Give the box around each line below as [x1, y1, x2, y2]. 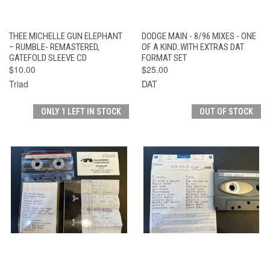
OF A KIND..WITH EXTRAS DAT [141, 41, 244, 52]
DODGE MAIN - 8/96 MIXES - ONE [141, 30, 256, 42]
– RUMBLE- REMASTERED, [9, 41, 99, 52]
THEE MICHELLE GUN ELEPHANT [9, 30, 122, 42]
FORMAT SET [141, 52, 187, 63]
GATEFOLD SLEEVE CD [9, 52, 87, 63]
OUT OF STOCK [199, 106, 253, 116]
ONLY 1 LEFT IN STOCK [40, 106, 121, 116]
